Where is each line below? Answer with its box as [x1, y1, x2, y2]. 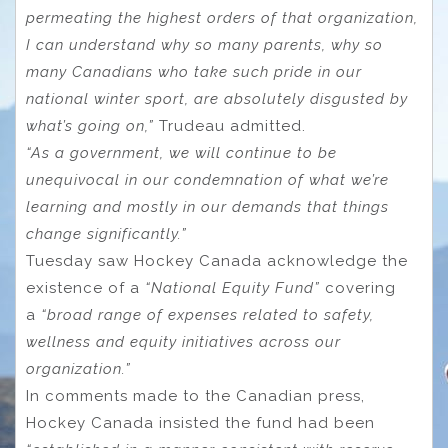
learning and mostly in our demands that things [26, 198, 389, 217]
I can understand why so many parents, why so [26, 36, 383, 55]
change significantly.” [26, 225, 187, 244]
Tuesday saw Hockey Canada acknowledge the [26, 252, 408, 271]
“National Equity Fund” [145, 279, 320, 298]
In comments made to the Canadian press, [26, 387, 365, 406]
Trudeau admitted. [154, 117, 306, 136]
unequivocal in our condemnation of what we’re [26, 171, 389, 190]
